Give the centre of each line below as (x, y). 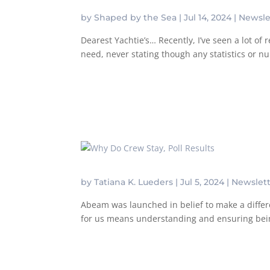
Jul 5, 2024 (202, 182)
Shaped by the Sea (136, 18)
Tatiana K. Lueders (134, 182)
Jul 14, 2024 (208, 18)
